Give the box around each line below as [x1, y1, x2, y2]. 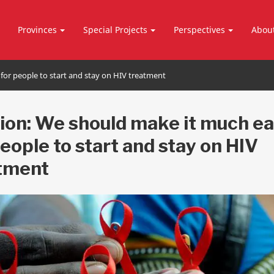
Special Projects [83, 24, 148, 35]
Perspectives [174, 24, 226, 35]
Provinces [18, 24, 57, 35]
